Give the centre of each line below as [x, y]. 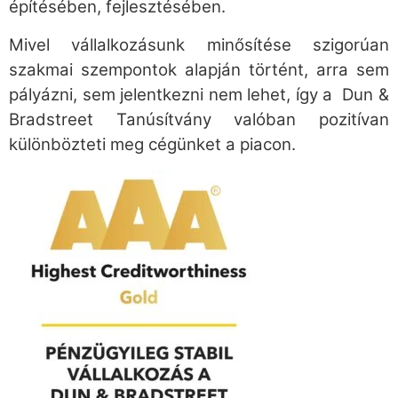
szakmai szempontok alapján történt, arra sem [199, 69]
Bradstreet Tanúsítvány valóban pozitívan [199, 119]
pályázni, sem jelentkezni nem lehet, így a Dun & [199, 94]
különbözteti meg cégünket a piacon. [152, 144]
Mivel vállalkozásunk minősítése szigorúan [199, 44]
